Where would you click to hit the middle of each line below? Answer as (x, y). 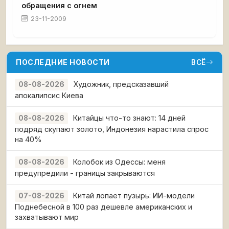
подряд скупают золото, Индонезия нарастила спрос (112, 129)
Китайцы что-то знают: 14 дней (129, 118)
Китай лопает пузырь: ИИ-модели (134, 195)
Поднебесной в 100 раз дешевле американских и (104, 207)
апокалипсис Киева (49, 95)
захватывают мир (47, 217)
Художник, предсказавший (121, 84)
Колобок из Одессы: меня (119, 162)
